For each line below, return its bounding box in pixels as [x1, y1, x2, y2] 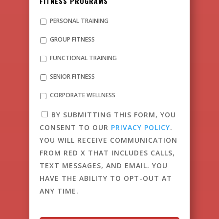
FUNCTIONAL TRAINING [50, 54, 117, 62]
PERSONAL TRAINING [50, 17, 109, 25]
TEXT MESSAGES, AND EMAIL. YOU [40, 161, 168, 170]
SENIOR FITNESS [50, 72, 95, 81]
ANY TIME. [40, 186, 79, 196]
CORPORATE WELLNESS [50, 91, 116, 99]
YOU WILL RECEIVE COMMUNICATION [40, 135, 178, 145]
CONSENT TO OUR [40, 123, 111, 132]
